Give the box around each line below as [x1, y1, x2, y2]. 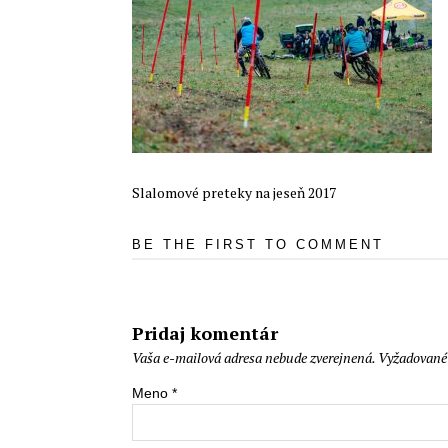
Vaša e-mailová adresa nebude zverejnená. [132, 348, 375, 367]
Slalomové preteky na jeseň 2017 [132, 183, 336, 202]
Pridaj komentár [132, 321, 278, 345]
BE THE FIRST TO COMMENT [132, 237, 384, 252]
